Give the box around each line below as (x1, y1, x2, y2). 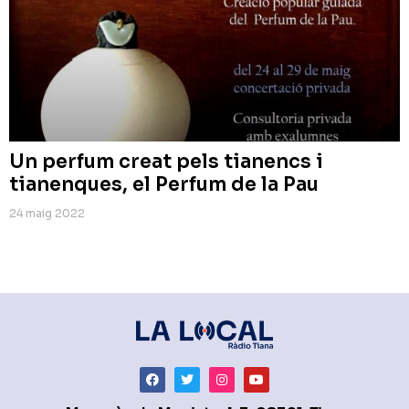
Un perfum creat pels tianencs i (9, 149, 323, 173)
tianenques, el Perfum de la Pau (9, 172, 319, 196)
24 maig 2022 (9, 205, 85, 220)
